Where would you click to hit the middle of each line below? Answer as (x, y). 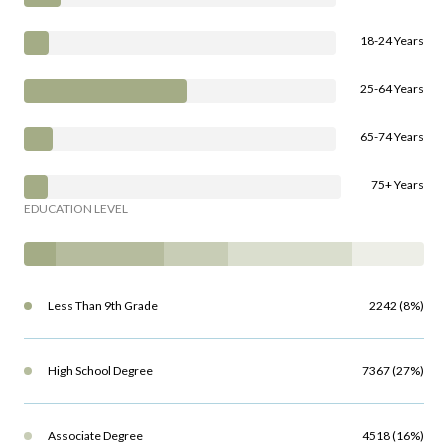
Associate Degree (95, 436)
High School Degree (100, 371)
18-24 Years (392, 41)
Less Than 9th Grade (103, 306)
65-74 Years (392, 137)
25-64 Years (392, 89)
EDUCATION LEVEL (76, 209)
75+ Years (397, 185)
